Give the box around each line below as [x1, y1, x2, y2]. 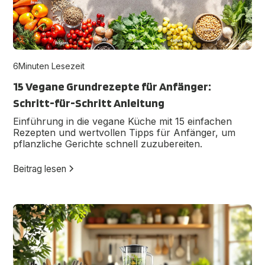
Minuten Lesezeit [18, 61, 85, 72]
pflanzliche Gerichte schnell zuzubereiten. [13, 138, 203, 150]
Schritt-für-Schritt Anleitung [13, 96, 165, 111]
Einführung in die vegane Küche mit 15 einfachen [13, 115, 232, 128]
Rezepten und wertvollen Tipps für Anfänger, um [13, 127, 236, 139]
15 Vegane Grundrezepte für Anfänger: [13, 79, 212, 94]
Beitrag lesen [13, 163, 67, 174]
